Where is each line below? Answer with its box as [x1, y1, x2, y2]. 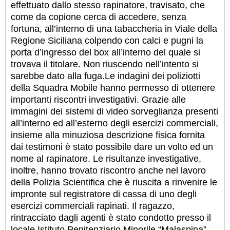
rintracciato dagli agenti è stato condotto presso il [11, 212, 211, 223]
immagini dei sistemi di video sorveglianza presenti [11, 106, 218, 117]
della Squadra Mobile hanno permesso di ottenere [11, 82, 215, 93]
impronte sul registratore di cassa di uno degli [11, 188, 197, 199]
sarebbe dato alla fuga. [11, 70, 105, 81]
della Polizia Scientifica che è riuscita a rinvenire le [11, 177, 217, 187]
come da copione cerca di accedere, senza [11, 11, 186, 22]
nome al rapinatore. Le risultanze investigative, [11, 153, 201, 164]
